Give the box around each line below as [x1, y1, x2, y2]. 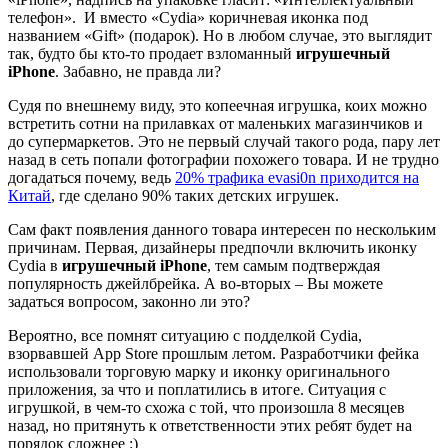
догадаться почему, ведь [8, 168, 175, 186]
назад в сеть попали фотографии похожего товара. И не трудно [8, 150, 439, 168]
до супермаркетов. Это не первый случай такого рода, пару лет [8, 132, 440, 150]
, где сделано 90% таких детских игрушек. [51, 186, 339, 204]
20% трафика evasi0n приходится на [175, 168, 419, 186]
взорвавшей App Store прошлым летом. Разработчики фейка [8, 344, 419, 362]
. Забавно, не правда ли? [55, 62, 221, 80]
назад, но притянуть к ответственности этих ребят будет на [8, 416, 412, 434]
